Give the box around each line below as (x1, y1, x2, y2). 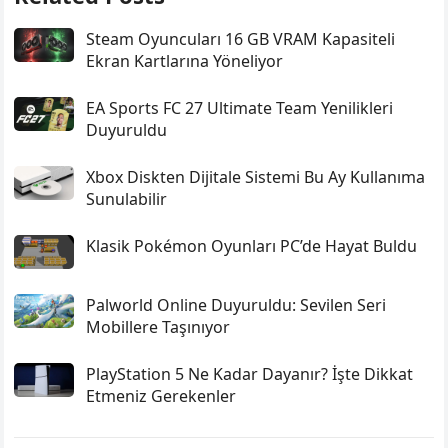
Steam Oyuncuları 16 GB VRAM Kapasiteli (86, 28, 396, 50)
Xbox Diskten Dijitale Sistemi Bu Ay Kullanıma (86, 166, 426, 188)
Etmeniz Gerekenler (86, 384, 237, 407)
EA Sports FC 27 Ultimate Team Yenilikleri (86, 97, 394, 119)
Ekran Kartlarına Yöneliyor (86, 50, 284, 72)
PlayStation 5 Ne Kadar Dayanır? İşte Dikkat (86, 362, 414, 385)
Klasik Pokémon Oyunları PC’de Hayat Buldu (86, 235, 418, 257)
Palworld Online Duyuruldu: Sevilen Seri (86, 293, 387, 316)
